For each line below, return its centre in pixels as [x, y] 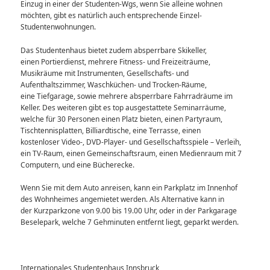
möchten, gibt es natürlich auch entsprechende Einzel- [111, 16]
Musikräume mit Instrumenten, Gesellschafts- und [105, 73]
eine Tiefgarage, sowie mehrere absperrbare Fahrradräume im [127, 96]
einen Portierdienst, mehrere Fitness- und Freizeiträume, [116, 61]
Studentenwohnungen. [58, 27]
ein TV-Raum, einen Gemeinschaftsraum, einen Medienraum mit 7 [131, 153]
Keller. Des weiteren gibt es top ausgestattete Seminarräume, [124, 107]
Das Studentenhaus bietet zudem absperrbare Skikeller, [114, 50]
